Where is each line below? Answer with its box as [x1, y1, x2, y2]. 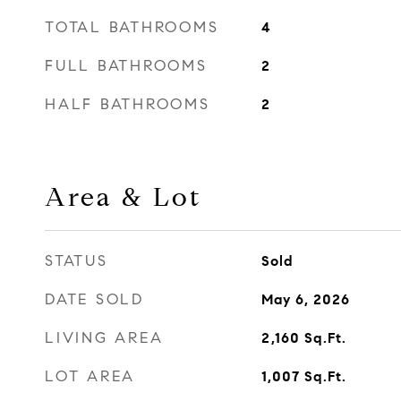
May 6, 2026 [260, 291, 350, 308]
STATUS [45, 252, 108, 270]
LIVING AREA [45, 328, 164, 347]
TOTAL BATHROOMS [45, 18, 219, 37]
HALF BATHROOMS [45, 95, 210, 114]
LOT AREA [45, 367, 135, 386]
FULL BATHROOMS [45, 56, 208, 75]
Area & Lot [45, 181, 201, 213]
